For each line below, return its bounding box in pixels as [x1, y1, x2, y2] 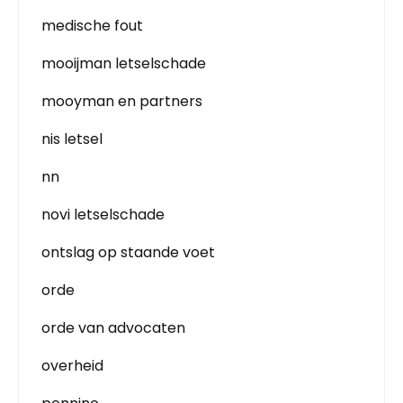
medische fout [41, 15, 143, 36]
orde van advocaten [41, 318, 185, 338]
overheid [41, 355, 103, 376]
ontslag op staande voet [41, 242, 215, 263]
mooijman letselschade [41, 53, 206, 74]
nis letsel [41, 129, 103, 149]
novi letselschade [41, 204, 165, 225]
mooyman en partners [41, 91, 202, 112]
